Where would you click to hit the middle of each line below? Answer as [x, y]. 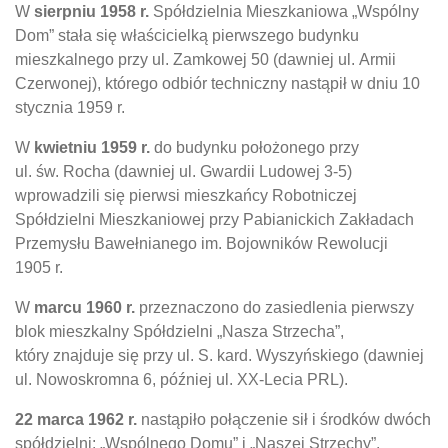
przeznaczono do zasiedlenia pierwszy [274, 307]
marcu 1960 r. [84, 307]
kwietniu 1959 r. [92, 147]
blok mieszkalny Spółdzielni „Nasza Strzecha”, [179, 331]
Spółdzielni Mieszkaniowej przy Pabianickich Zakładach [214, 219]
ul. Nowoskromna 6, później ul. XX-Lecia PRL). [181, 379]
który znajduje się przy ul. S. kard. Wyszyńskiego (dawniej [219, 355]
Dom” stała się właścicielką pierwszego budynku [187, 35]
